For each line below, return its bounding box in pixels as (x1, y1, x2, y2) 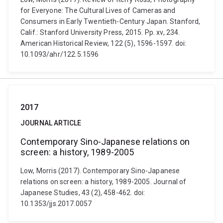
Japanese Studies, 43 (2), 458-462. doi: (20, 189, 145, 197)
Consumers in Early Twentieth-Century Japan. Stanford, (20, 17, 201, 25)
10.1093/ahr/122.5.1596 (20, 50, 99, 58)
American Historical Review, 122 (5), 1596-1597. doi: (20, 39, 187, 47)
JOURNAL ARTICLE (20, 119, 82, 127)
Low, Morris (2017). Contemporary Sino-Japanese (20, 167, 180, 175)
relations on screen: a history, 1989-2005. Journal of (20, 178, 187, 186)
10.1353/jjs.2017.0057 (20, 200, 92, 208)
